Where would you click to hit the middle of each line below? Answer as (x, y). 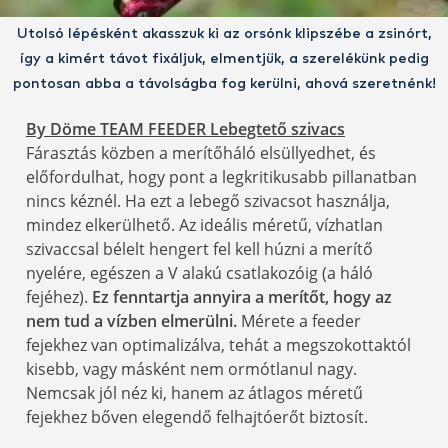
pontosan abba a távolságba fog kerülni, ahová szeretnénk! (224, 83)
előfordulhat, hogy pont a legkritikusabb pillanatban (221, 176)
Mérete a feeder (299, 320)
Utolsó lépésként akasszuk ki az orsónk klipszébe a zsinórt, (224, 33)
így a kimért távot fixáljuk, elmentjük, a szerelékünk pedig (224, 58)
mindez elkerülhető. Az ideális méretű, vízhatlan (204, 224)
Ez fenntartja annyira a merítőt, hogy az (242, 296)
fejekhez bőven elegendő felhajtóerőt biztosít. (197, 416)
